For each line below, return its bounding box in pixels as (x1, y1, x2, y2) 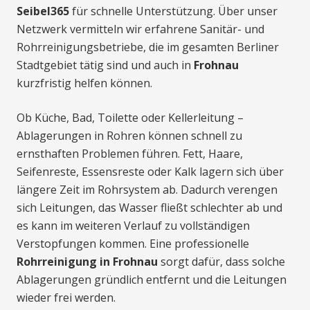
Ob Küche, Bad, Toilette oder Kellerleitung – (17, 110, 244, 126)
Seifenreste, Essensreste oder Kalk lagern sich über (17, 164, 284, 180)
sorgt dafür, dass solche (158, 254, 285, 270)
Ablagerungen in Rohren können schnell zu (17, 128, 242, 144)
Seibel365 (17, 3, 69, 19)
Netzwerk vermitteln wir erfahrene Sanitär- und (17, 21, 264, 37)
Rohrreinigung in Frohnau (17, 254, 158, 270)
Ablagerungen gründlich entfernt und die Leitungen (17, 272, 286, 288)
